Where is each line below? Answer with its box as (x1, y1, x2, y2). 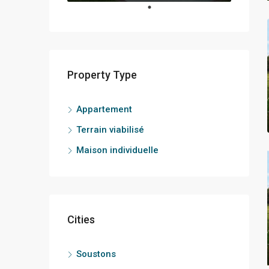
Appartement (76, 103, 132, 115)
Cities (67, 213, 95, 226)
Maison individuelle (76, 144, 159, 156)
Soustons (76, 248, 116, 259)
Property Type (67, 68, 137, 81)
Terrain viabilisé (76, 124, 144, 135)
